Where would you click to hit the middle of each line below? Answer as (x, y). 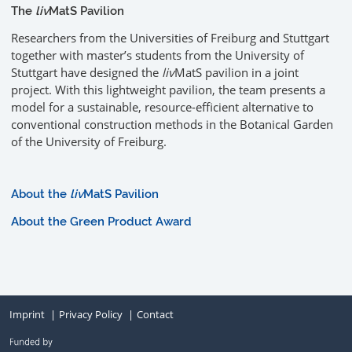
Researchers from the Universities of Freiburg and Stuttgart (170, 37)
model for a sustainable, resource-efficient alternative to (162, 106)
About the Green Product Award (101, 221)
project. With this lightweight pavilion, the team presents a (168, 89)
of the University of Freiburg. (89, 141)
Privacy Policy (91, 314)
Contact (155, 314)
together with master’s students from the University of (158, 55)
